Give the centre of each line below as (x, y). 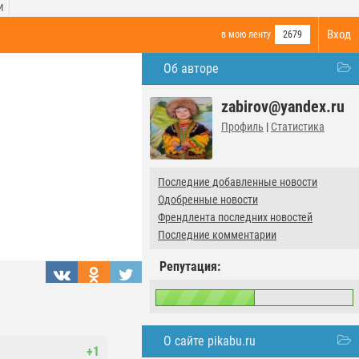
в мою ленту (246, 34)
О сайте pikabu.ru (210, 341)
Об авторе (191, 69)
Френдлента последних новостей (235, 217)
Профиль (242, 127)
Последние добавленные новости (238, 182)
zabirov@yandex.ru (283, 107)
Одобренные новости (208, 200)
